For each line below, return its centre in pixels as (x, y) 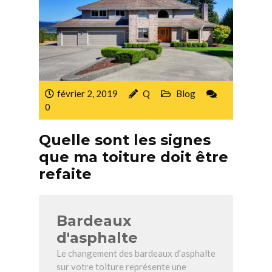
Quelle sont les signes (125, 140)
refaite (65, 174)
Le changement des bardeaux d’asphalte (136, 253)
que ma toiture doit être (134, 157)
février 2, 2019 (87, 94)
